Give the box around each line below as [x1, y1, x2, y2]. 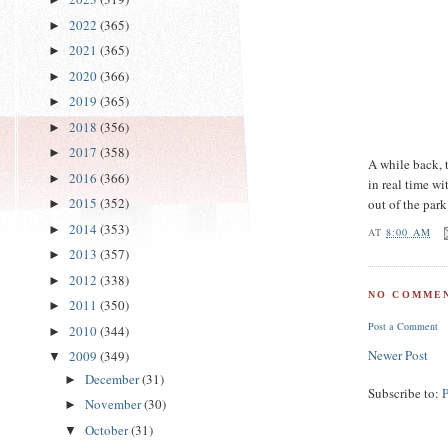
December [84, 369, 142, 388]
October [84, 420, 131, 439]
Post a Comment [368, 319, 439, 334]
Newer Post [368, 346, 429, 365]
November [84, 395, 144, 414]
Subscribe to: [368, 384, 443, 403]
